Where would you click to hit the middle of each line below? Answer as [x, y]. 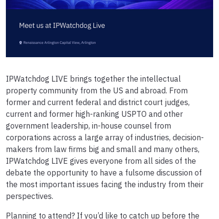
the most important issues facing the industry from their [105, 185]
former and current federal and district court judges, [98, 102]
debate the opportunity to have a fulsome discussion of [104, 173]
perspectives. [31, 196]
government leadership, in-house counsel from [88, 126]
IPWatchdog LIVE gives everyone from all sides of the [101, 161]
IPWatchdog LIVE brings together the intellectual [93, 79]
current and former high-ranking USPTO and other [94, 114]
